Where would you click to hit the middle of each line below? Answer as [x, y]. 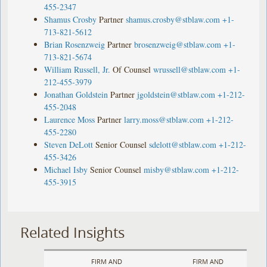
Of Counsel [132, 69]
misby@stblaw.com [177, 169]
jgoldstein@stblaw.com [176, 94]
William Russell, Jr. [77, 69]
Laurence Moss [70, 119]
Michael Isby [66, 169]
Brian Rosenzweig [75, 44]
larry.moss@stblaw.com [164, 119]
